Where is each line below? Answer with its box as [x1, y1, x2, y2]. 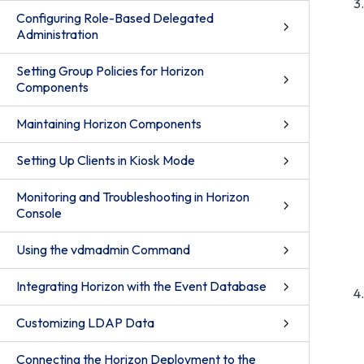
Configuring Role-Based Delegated [16, 10, 214, 26]
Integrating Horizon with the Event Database [16, 278, 266, 294]
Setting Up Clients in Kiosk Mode [16, 152, 195, 168]
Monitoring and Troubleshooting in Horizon [16, 188, 249, 205]
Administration [16, 26, 98, 42]
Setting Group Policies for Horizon [16, 63, 204, 79]
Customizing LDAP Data [16, 314, 154, 331]
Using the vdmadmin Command [16, 241, 190, 258]
